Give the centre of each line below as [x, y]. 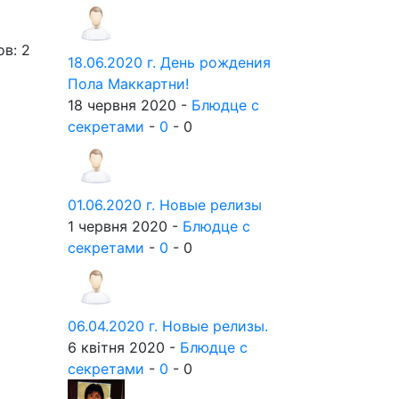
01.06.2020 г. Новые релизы [165, 205]
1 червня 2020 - [125, 226]
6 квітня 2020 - [124, 347]
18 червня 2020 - [130, 105]
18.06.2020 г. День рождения [169, 62]
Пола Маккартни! [128, 84]
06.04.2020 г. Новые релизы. [168, 326]
